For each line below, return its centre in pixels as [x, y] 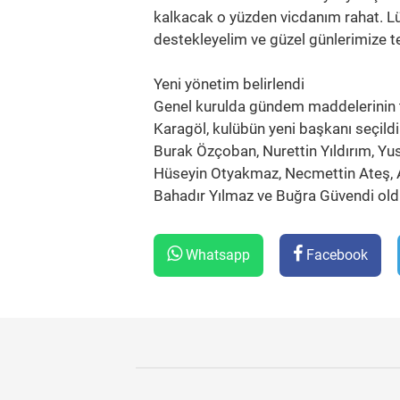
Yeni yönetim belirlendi [229, 84]
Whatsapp [216, 255]
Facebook [335, 255]
